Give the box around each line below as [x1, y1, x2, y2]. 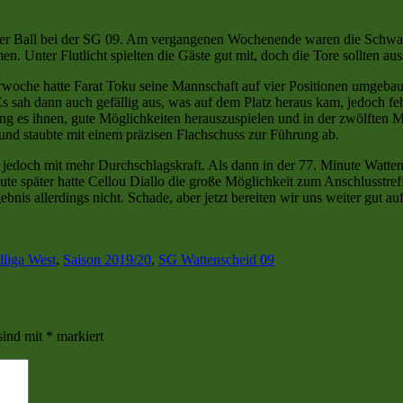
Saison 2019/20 [63, 251, 151, 267]
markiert [53, 327, 103, 344]
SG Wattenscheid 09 [158, 251, 274, 267]
